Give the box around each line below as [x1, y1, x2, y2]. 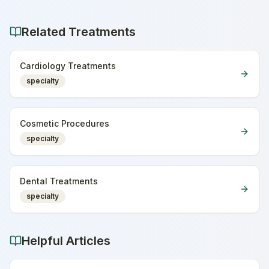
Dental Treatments [20, 176, 98, 186]
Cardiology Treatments [20, 61, 116, 71]
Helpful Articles [22, 234, 110, 248]
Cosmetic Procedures [20, 118, 109, 128]
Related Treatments [22, 25, 136, 39]
